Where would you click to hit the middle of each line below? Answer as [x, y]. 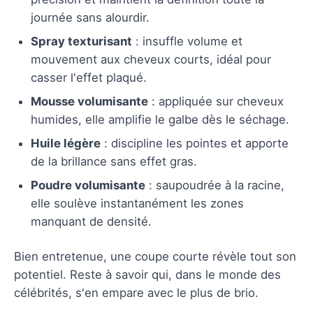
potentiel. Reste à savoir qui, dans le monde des [147, 274]
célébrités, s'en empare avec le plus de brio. [136, 292]
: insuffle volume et [187, 41]
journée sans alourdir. [90, 17]
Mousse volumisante [89, 101]
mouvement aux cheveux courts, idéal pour [151, 59]
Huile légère [66, 143]
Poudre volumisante [88, 185]
